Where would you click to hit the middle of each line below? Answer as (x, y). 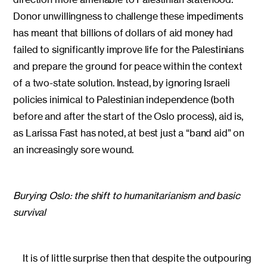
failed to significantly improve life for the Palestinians (128, 50)
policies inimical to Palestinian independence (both (124, 100)
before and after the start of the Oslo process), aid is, (128, 117)
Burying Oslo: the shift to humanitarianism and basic (127, 195)
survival (31, 212)
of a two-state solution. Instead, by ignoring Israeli (122, 83)
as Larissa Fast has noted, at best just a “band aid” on (129, 133)
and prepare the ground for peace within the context (128, 66)
